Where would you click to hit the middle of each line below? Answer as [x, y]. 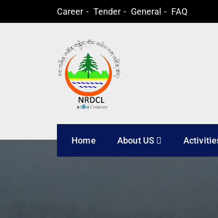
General [146, 11]
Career [70, 11]
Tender [107, 11]
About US [136, 140]
